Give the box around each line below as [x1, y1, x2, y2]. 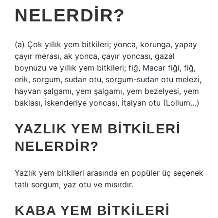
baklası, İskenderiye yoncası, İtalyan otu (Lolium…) [15, 98, 200, 108]
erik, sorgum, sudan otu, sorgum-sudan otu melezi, [15, 74, 201, 84]
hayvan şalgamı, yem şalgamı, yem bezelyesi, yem [15, 86, 199, 96]
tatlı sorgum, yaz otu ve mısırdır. [15, 180, 133, 189]
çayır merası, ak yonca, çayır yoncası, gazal [15, 51, 175, 61]
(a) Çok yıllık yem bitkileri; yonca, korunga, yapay [15, 39, 197, 49]
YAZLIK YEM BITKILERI [15, 121, 181, 136]
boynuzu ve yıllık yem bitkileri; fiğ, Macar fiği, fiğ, [15, 63, 196, 73]
